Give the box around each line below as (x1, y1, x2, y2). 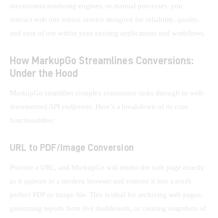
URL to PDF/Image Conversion (10, 142, 134, 152)
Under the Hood (10, 67, 78, 79)
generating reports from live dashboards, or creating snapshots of (10, 204, 208, 212)
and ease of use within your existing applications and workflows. (10, 29, 206, 37)
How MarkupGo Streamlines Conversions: (10, 54, 194, 66)
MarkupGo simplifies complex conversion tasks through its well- (10, 89, 205, 97)
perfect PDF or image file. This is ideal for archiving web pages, (10, 190, 205, 199)
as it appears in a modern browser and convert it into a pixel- (10, 177, 193, 185)
